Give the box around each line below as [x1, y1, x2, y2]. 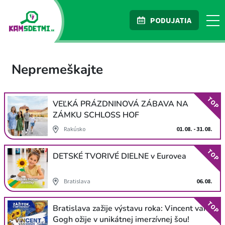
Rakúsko [64, 125, 85, 133]
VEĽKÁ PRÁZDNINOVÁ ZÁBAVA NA [53, 98, 188, 109]
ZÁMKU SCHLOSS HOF [53, 109, 139, 121]
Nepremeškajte [12, 61, 103, 78]
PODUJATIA [150, 15, 191, 25]
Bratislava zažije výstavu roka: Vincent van [53, 203, 208, 214]
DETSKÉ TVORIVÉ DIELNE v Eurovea [53, 151, 186, 162]
